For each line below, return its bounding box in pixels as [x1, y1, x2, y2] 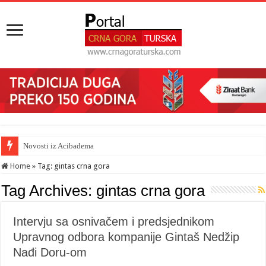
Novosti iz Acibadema [23, 141, 94, 150]
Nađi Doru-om [13, 245, 87, 259]
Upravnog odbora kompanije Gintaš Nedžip [13, 230, 240, 243]
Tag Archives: [1, 181, 97, 199]
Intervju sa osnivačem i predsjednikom [13, 214, 215, 228]
